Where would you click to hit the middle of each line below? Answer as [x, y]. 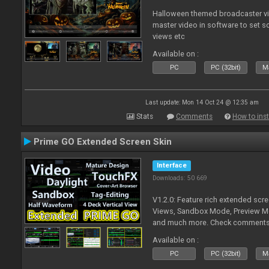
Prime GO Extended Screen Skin [103, 142]
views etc [169, 36]
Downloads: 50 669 [180, 178]
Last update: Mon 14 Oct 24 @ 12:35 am [202, 102]
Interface [172, 165]
